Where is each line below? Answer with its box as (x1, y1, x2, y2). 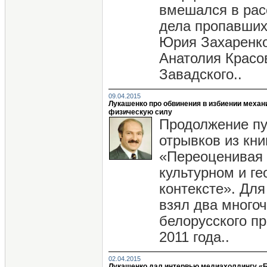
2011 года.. (159, 229, 229, 245)
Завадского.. (159, 67, 242, 82)
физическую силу (108, 108, 172, 116)
